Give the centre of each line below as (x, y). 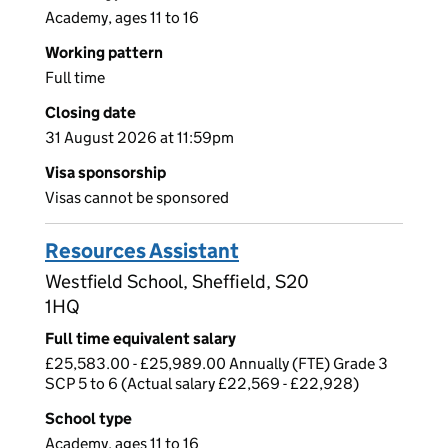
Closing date (90, 113)
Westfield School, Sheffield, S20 (177, 282)
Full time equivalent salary (140, 339)
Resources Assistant (142, 251)
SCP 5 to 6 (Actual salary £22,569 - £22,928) (202, 384)
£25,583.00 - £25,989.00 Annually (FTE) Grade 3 (216, 364)
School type (88, 419)
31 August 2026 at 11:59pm (139, 138)
